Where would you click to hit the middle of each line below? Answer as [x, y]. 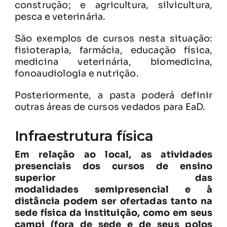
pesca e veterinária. [60, 16]
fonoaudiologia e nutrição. [77, 73]
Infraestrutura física [84, 136]
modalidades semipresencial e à [113, 189]
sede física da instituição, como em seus [113, 213]
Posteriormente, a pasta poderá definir [113, 95]
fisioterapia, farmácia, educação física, [113, 50]
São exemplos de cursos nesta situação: [113, 38]
